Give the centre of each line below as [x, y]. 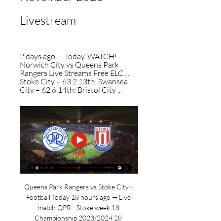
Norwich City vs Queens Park [69, 65]
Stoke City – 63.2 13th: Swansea [74, 81]
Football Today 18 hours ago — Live [78, 197]
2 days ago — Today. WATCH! [68, 56]
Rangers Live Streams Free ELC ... [74, 73]
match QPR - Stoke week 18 [78, 207]
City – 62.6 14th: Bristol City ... [71, 90]
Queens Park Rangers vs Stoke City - [78, 187]
